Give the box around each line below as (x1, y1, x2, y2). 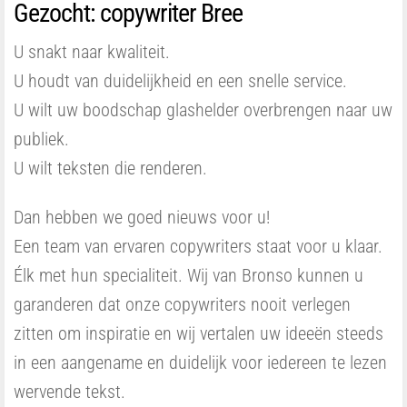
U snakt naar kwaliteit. (14, 41, 170, 63)
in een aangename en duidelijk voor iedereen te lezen (14, 352, 387, 373)
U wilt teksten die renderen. (14, 157, 207, 179)
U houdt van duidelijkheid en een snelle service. (14, 70, 347, 92)
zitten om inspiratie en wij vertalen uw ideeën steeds (14, 323, 383, 344)
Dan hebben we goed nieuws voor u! (14, 206, 270, 228)
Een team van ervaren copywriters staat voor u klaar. (14, 235, 382, 257)
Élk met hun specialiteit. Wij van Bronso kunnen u (14, 264, 363, 286)
